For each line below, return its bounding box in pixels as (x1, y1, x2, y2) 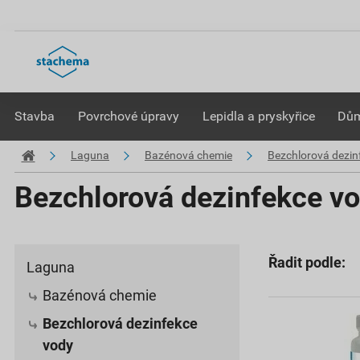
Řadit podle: (268, 254, 346, 271)
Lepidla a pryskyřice (202, 108, 315, 124)
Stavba (14, 108, 55, 124)
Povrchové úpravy (77, 108, 179, 124)
